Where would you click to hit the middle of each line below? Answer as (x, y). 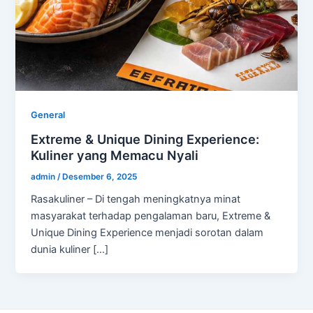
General (48, 115)
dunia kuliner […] (70, 250)
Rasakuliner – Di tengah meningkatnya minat (136, 199)
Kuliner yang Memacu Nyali (115, 155)
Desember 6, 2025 (100, 176)
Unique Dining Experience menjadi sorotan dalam (147, 233)
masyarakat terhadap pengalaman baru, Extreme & (151, 216)
